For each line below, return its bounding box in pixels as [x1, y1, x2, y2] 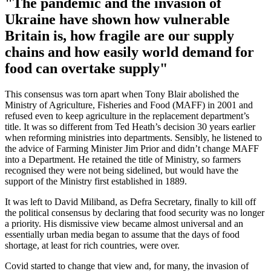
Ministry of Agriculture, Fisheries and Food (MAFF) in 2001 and [5, 99, 253, 110]
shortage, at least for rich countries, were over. [5, 240, 180, 250]
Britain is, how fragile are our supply [5, 27, 234, 44]
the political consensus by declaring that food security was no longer [5, 207, 264, 218]
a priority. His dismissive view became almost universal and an [5, 218, 243, 229]
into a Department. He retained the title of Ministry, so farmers [5, 154, 241, 165]
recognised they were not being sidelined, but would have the [5, 165, 238, 175]
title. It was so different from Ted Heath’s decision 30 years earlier [5, 121, 255, 132]
